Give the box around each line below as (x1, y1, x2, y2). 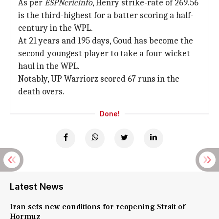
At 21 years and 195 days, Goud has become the (18, 36, 193, 46)
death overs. (18, 87, 65, 97)
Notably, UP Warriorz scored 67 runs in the (18, 74, 179, 84)
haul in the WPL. (18, 61, 80, 71)
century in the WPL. (18, 23, 93, 33)
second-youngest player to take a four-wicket (18, 48, 190, 59)
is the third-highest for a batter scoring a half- (18, 10, 194, 21)
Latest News (10, 181, 64, 192)
